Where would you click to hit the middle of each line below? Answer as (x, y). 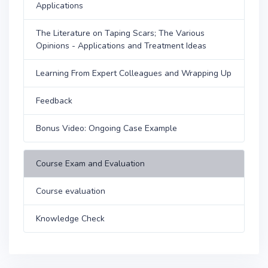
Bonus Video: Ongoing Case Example (106, 128)
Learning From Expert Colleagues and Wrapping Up (134, 73)
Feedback (54, 100)
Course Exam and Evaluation (90, 163)
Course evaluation (71, 191)
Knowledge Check (70, 218)
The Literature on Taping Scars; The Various (120, 33)
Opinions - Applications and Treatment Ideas (121, 45)
